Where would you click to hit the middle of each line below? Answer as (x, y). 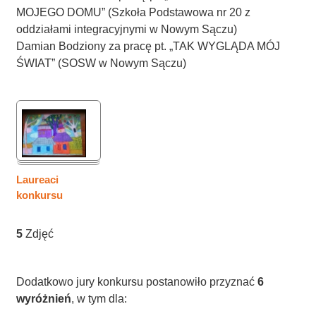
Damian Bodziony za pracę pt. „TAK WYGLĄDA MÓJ (148, 46)
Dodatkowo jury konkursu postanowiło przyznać (136, 282)
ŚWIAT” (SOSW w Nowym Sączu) (102, 63)
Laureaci (38, 180)
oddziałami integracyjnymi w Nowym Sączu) (127, 29)
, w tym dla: (99, 299)
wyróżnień (44, 299)
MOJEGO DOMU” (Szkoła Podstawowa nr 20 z (134, 12)
